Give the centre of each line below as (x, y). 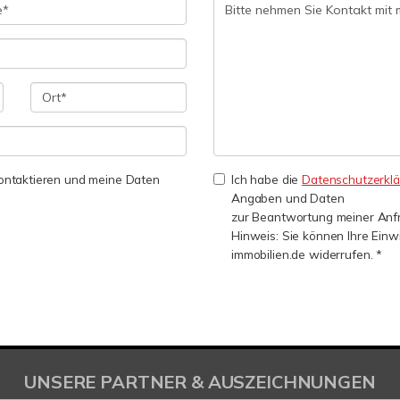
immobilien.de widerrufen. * (307, 254)
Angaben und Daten (288, 198)
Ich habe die (267, 179)
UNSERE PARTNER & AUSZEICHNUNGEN (200, 382)
